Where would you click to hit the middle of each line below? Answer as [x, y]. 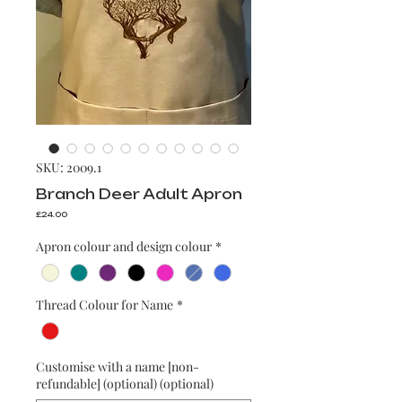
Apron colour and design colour [124, 246]
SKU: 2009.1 [69, 167]
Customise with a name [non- [118, 367]
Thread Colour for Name [105, 305]
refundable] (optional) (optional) [125, 384]
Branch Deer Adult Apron [139, 194]
